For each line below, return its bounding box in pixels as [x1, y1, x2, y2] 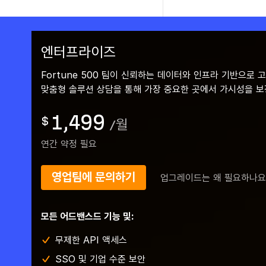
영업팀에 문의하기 [51, 172, 135, 183]
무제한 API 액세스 [55, 234, 127, 246]
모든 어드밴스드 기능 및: [40, 210, 134, 222]
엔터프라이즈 [40, 46, 116, 59]
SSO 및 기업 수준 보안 [55, 253, 145, 265]
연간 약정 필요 [40, 138, 97, 150]
